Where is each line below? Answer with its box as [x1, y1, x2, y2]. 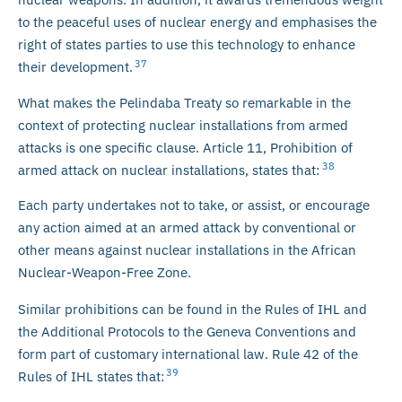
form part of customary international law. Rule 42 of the [18, 345, 358, 363]
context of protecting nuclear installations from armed [18, 116, 348, 134]
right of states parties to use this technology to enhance [18, 36, 355, 54]
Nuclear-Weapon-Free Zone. [18, 264, 191, 281]
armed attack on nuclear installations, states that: [18, 161, 320, 179]
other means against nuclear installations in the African [18, 241, 356, 258]
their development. [18, 58, 133, 76]
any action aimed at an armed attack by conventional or [18, 219, 356, 236]
